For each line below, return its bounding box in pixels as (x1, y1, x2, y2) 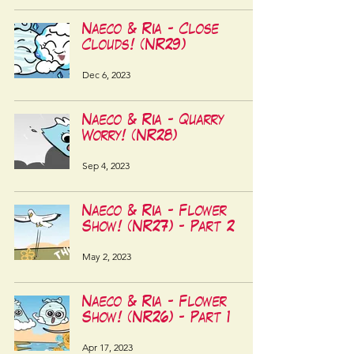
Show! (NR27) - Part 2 (82, 222, 235, 234)
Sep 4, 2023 (82, 159, 130, 171)
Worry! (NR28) (82, 131, 177, 143)
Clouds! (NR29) (82, 40, 186, 52)
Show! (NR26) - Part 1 (82, 313, 231, 325)
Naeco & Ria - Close (82, 24, 219, 36)
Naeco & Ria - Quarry (82, 115, 224, 127)
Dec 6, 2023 (82, 68, 130, 81)
